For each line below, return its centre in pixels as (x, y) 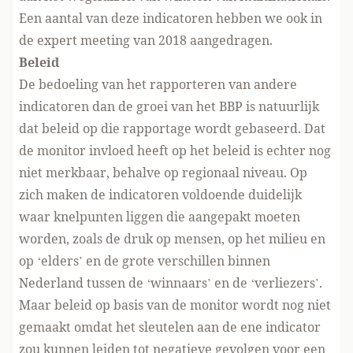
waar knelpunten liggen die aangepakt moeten (160, 216)
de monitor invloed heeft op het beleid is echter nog (175, 150)
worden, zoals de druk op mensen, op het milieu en (172, 238)
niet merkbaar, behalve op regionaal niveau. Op (163, 172)
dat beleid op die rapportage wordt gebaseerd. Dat (172, 128)
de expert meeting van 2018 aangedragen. (146, 40)
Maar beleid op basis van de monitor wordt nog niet (175, 305)
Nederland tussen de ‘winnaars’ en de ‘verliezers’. (171, 282)
